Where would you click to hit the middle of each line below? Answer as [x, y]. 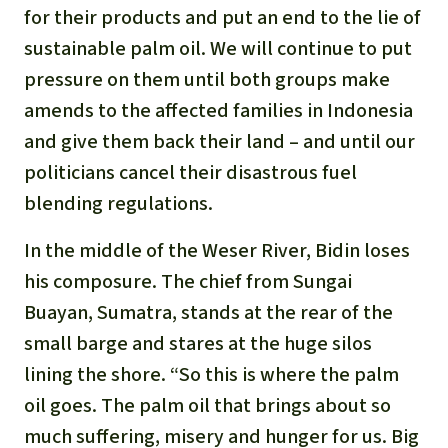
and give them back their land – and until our [219, 142]
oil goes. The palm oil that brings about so [207, 406]
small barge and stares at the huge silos [198, 344]
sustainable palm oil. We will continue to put [218, 49]
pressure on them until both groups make [207, 80]
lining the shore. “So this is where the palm [211, 375]
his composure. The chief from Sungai [188, 282]
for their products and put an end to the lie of [222, 18]
